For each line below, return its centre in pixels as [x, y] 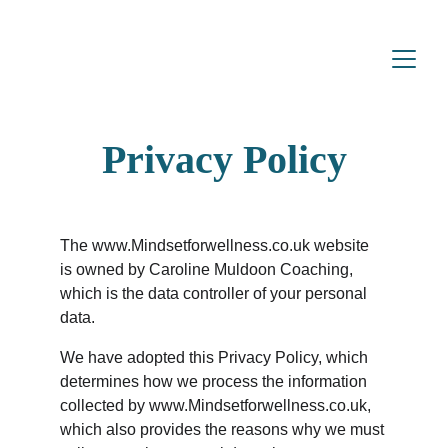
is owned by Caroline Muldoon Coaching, [208, 269]
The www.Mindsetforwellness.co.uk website [216, 245]
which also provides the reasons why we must [224, 429]
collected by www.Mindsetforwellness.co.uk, [217, 405]
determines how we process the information [215, 381]
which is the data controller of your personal [215, 293]
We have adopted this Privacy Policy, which [216, 357]
